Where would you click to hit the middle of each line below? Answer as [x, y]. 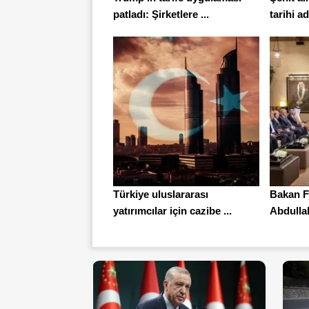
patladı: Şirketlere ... [161, 14]
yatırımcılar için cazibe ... [172, 211]
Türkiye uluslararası [161, 195]
